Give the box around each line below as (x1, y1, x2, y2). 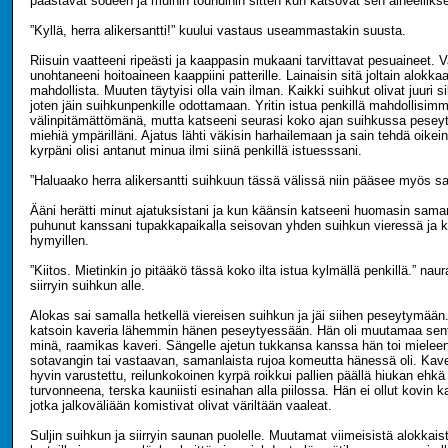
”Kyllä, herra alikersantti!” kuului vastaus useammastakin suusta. (30, 23, 406, 38)
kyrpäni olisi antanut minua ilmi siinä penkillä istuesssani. (30, 143, 362, 158)
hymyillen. (30, 233, 89, 248)
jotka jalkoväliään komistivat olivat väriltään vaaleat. (30, 398, 332, 413)
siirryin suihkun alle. (30, 278, 145, 293)
